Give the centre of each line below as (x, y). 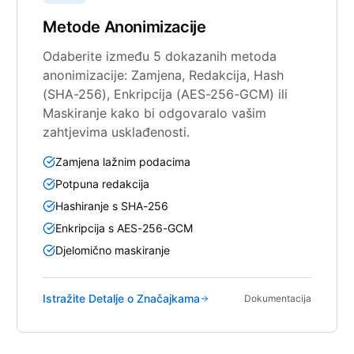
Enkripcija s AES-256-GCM (124, 228)
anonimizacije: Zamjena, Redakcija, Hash (164, 75)
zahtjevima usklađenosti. (117, 132)
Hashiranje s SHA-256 (112, 205)
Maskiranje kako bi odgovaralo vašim (155, 113)
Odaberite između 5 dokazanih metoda (160, 56)
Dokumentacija (277, 298)
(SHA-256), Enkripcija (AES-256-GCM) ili (166, 94)
